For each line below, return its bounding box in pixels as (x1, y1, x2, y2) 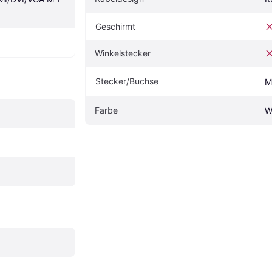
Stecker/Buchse (95, 76, 158, 87)
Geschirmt (95, 21, 135, 32)
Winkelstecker (95, 48, 151, 59)
